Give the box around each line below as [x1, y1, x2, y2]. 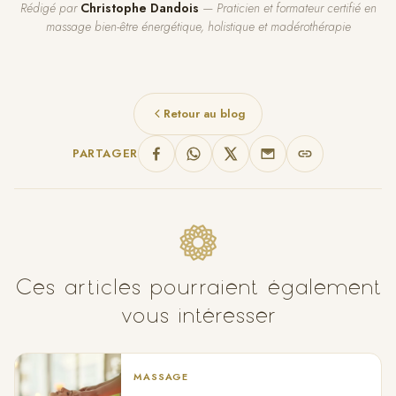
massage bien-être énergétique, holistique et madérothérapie [45, 17, 351, 35]
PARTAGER [72, 144, 139, 162]
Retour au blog [164, 104, 246, 122]
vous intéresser [119, 305, 277, 324]
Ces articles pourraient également [14, 277, 382, 296]
